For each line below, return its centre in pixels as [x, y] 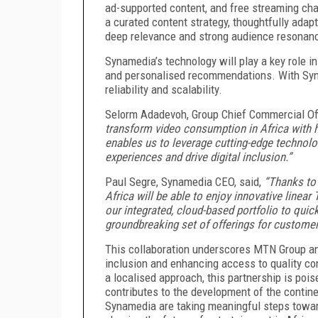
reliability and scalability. [164, 89]
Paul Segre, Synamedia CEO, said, [185, 181]
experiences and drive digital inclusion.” [198, 157]
